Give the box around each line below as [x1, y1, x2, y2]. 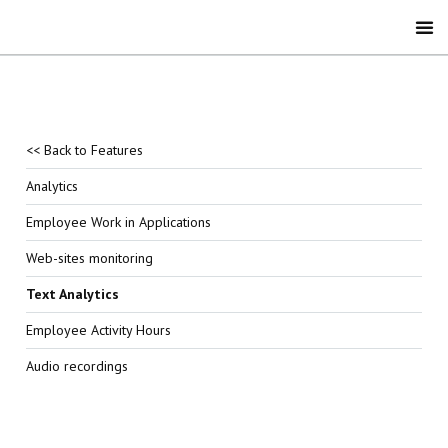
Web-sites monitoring [26, 249, 154, 267]
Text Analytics [26, 285, 120, 303]
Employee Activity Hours [26, 321, 172, 339]
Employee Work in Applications [26, 213, 212, 231]
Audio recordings [26, 357, 129, 375]
